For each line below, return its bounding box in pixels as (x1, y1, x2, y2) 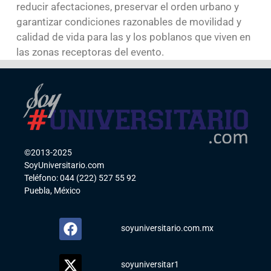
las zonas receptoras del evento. (16, 45, 164, 58)
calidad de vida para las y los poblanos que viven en (16, 30, 250, 43)
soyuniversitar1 (120, 260, 179, 270)
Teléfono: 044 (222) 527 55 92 (24, 172, 137, 183)
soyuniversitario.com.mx (120, 223, 214, 233)
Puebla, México (24, 185, 81, 195)
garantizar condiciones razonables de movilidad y (16, 15, 241, 28)
